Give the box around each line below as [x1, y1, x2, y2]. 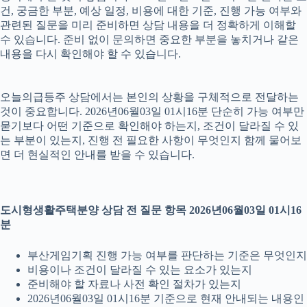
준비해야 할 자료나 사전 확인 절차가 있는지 [27, 278, 241, 291]
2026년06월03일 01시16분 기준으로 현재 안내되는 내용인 [27, 293, 304, 305]
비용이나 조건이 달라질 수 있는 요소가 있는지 [27, 264, 252, 276]
